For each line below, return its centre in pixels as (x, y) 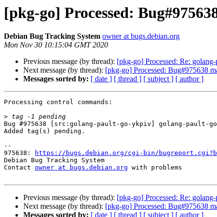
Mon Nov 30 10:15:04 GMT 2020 (56, 45)
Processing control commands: (58, 102)
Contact (19, 168)
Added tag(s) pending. (45, 131)
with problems (155, 168)
